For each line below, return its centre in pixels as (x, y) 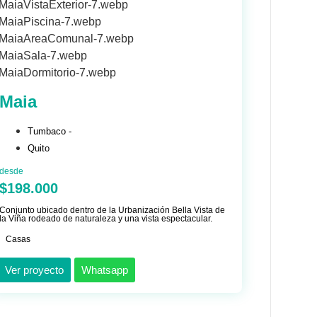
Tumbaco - (49, 132)
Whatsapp (104, 270)
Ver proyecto (34, 270)
